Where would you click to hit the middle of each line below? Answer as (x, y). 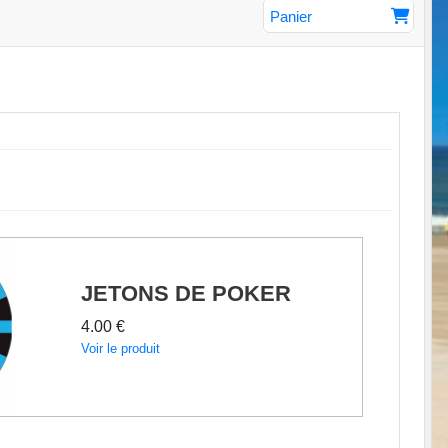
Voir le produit (120, 348)
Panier (290, 16)
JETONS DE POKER (185, 293)
